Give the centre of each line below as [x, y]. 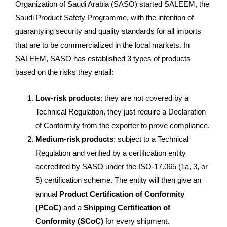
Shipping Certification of [126, 207]
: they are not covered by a [144, 98]
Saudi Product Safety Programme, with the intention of [104, 17]
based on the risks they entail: [64, 72]
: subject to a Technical [151, 139]
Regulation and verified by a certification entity [111, 153]
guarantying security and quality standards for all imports [108, 31]
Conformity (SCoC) [69, 221]
